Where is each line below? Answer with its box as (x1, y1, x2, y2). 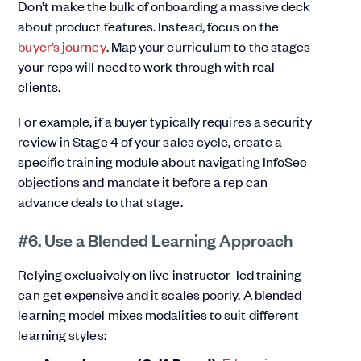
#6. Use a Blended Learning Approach (18, 228, 293, 251)
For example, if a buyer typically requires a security (18, 112, 312, 131)
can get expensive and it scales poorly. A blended (18, 285, 302, 304)
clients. (18, 77, 64, 96)
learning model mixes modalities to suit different (18, 305, 300, 324)
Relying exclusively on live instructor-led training (18, 265, 302, 284)
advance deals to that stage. (18, 193, 183, 211)
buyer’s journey (18, 37, 106, 56)
